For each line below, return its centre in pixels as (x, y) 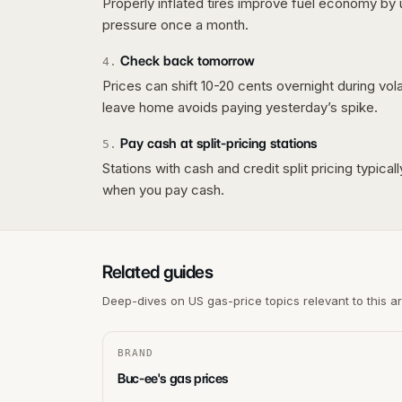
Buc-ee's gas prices (173, 378)
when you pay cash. (163, 189)
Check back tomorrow (188, 61)
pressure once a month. (175, 24)
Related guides (157, 271)
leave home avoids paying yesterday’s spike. (240, 107)
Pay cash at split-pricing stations (218, 143)
